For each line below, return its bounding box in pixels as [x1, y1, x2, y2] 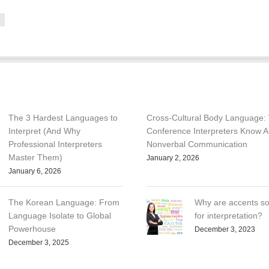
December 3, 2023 [194, 225, 255, 234]
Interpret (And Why [8, 126, 80, 136]
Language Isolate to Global [8, 211, 111, 221]
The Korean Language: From [8, 198, 119, 208]
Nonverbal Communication [146, 139, 247, 150]
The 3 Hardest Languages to [8, 113, 118, 123]
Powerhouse [8, 224, 56, 234]
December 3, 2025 [8, 238, 69, 247]
